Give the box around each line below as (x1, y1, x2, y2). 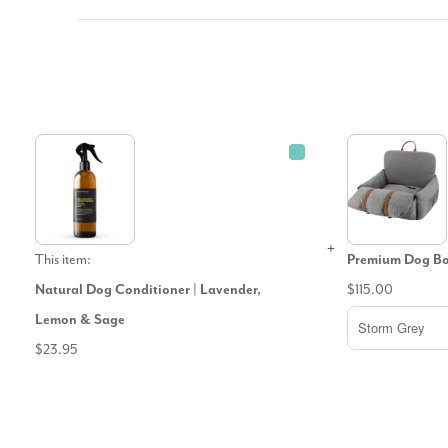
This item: (35, 251, 91, 268)
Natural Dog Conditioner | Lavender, (35, 281, 261, 298)
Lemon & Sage (35, 311, 125, 328)
